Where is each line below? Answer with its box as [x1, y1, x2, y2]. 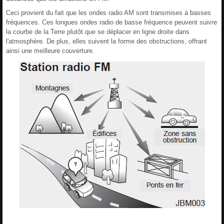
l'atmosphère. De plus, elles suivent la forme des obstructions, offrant [6, 37, 207, 45]
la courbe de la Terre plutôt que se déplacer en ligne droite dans [6, 27, 189, 35]
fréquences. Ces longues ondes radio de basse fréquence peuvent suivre [6, 18, 217, 26]
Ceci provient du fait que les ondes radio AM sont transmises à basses [6, 8, 211, 16]
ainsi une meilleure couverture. [6, 46, 94, 54]
